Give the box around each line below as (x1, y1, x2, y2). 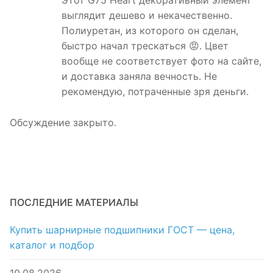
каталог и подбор (10, 239, 94, 252)
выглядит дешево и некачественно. (62, 9, 232, 22)
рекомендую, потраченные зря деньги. (62, 85, 249, 98)
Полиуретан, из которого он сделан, (62, 24, 238, 37)
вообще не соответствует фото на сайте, (62, 55, 261, 68)
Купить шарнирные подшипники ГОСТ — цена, (10, 224, 235, 236)
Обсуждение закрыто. (10, 116, 116, 129)
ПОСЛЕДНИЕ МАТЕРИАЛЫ (10, 196, 138, 209)
